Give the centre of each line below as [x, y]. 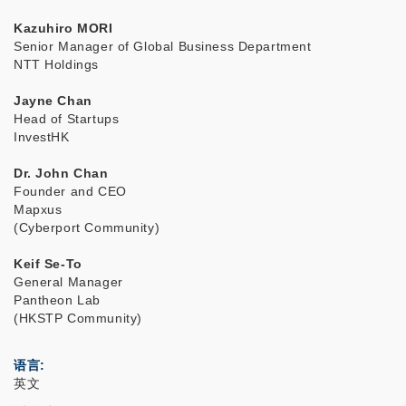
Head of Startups [68, 119]
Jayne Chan [53, 101]
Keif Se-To [48, 264]
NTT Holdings [56, 65]
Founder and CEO [70, 192]
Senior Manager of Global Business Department [163, 47]
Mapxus [38, 210]
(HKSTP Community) [78, 319]
